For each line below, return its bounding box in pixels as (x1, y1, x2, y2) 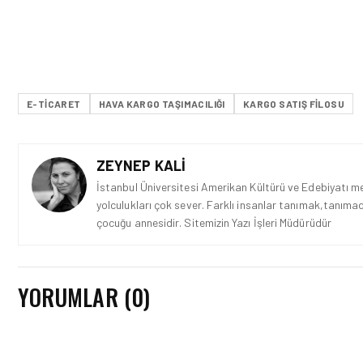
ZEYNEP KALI (96, 156, 186, 174)
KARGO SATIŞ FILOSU (242, 98, 345, 109)
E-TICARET (27, 98, 81, 109)
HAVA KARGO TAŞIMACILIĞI (98, 98, 225, 109)
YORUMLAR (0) (18, 280, 150, 314)
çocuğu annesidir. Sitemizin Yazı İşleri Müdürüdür (96, 216, 331, 229)
